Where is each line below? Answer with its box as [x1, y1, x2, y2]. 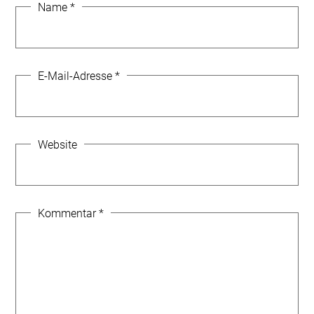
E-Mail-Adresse [37, 69, 115, 83]
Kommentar [37, 206, 99, 220]
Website [37, 137, 77, 151]
